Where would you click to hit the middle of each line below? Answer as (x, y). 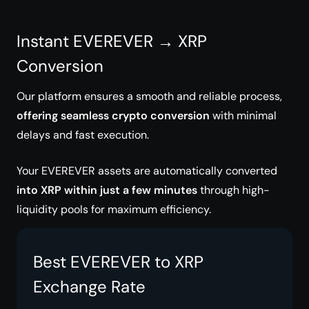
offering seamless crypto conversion (113, 116)
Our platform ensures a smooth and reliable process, (149, 96)
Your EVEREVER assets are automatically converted (147, 171)
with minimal (243, 116)
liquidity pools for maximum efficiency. (114, 209)
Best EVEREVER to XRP (118, 262)
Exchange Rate (89, 287)
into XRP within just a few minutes (107, 190)
